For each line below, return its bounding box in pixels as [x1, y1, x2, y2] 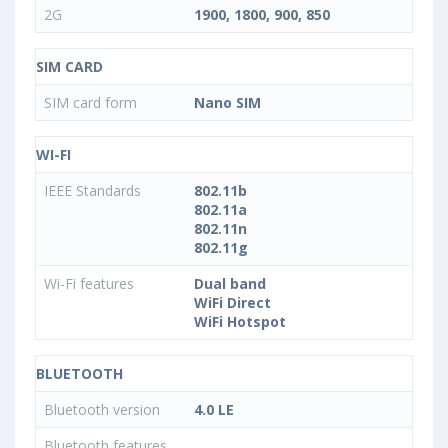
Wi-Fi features [44, 274, 138, 294]
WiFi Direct [194, 293, 271, 313]
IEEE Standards [44, 181, 145, 201]
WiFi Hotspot [194, 312, 286, 332]
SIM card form [44, 93, 141, 113]
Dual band [194, 274, 266, 294]
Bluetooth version [44, 400, 164, 420]
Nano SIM [194, 93, 261, 113]
